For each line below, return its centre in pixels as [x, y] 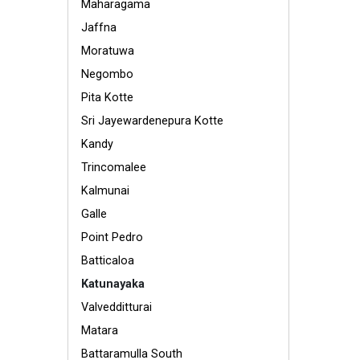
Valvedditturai [117, 307]
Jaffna [99, 28]
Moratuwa [108, 51]
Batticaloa [108, 261]
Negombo [107, 74]
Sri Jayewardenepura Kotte [152, 121]
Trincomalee [114, 168]
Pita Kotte [107, 98]
